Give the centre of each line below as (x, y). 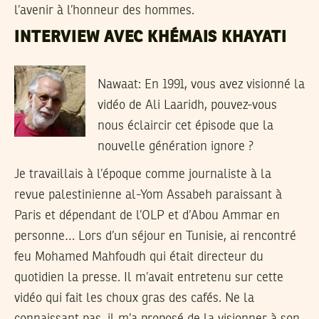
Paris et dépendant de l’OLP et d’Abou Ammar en (147, 216)
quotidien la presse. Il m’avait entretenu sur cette (149, 278)
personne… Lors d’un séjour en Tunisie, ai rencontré (155, 237)
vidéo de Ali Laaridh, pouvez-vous (187, 106)
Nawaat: (119, 85)
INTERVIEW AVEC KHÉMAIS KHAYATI (151, 37)
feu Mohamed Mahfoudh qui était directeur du (139, 257)
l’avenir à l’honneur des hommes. (104, 11)
